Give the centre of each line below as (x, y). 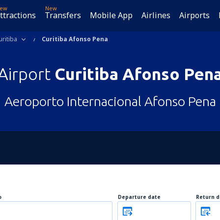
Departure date (139, 197)
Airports (195, 15)
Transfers (63, 15)
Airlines (156, 15)
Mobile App (111, 15)
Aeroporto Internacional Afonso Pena (110, 101)
